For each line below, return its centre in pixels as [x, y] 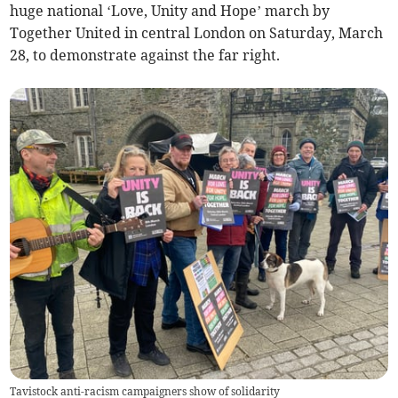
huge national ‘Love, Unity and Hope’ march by [170, 11]
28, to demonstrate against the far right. [145, 56]
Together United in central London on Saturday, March [197, 33]
